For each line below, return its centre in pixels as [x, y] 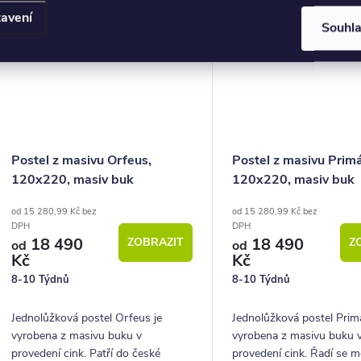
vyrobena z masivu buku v [77, 335]
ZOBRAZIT [156, 243]
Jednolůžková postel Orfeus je [87, 317]
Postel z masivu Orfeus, [81, 160]
